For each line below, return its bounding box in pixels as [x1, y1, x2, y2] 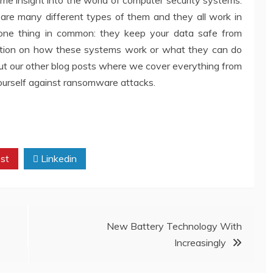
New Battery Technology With [107, 219, 242, 232]
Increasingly [174, 236, 226, 249]
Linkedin [38, 152, 77, 165]
